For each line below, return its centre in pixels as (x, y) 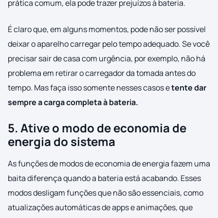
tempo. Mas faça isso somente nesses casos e (90, 88)
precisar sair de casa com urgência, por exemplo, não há (107, 59)
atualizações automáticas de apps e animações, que (100, 208)
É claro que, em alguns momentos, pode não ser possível (107, 29)
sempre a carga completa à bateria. (73, 102)
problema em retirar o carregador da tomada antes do (102, 73)
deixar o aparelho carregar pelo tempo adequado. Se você (109, 44)
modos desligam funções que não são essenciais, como (106, 193)
